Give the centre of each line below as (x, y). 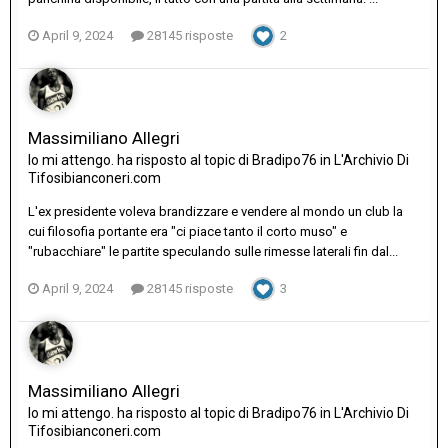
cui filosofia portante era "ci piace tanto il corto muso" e (187, 232)
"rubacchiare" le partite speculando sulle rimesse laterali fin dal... (213, 252)
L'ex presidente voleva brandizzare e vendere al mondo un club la (215, 212)
